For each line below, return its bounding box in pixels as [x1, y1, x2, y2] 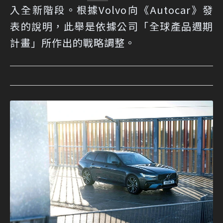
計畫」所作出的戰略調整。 [10, 35, 135, 50]
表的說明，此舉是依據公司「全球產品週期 [10, 19, 213, 34]
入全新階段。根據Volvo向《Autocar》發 [10, 2, 213, 17]
